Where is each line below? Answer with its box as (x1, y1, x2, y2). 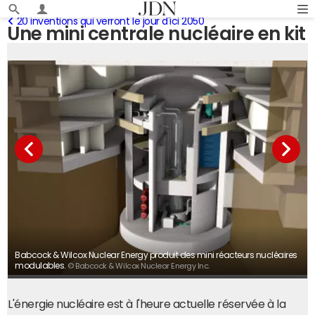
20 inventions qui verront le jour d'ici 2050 (16, 16, 205, 26)
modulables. (15, 262, 68, 270)
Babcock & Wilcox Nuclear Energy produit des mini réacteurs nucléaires (15, 251, 297, 259)
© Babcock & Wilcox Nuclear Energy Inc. (67, 262, 210, 270)
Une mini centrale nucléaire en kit (7, 25, 306, 43)
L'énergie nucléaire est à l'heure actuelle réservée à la (8, 298, 286, 309)
